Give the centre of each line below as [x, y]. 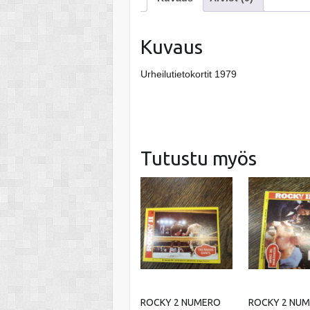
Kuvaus [171, 46]
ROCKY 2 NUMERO [180, 303]
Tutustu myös [198, 158]
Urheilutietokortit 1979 [188, 74]
